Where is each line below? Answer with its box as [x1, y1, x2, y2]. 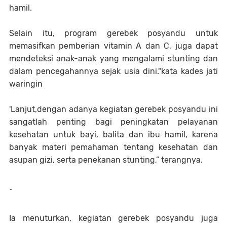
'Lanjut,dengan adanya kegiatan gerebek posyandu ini [9, 104, 218, 115]
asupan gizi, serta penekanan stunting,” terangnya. [9, 155, 203, 165]
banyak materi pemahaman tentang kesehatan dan [9, 142, 218, 153]
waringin [9, 79, 43, 89]
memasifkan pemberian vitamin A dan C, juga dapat [9, 41, 218, 51]
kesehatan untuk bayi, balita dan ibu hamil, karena [9, 130, 218, 140]
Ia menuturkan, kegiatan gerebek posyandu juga [9, 213, 218, 223]
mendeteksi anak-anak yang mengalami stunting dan [9, 54, 218, 64]
